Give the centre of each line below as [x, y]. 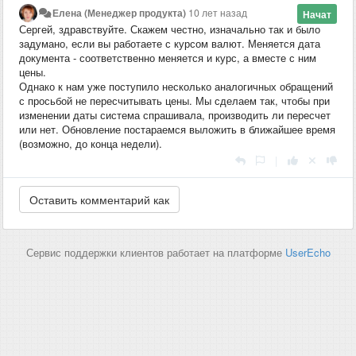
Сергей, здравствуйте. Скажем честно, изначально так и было [170, 29]
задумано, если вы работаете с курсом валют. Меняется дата [170, 43]
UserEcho [308, 252]
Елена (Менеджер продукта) [120, 12]
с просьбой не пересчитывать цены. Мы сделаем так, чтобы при [174, 100]
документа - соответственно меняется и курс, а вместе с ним [168, 57]
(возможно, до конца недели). [91, 143]
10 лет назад [218, 12]
